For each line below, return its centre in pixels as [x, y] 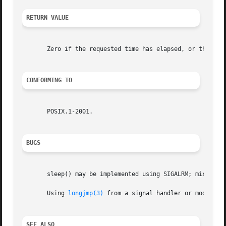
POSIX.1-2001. [58, 112]
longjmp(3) [86, 193]
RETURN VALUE [48, 18]
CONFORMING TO [49, 80]
